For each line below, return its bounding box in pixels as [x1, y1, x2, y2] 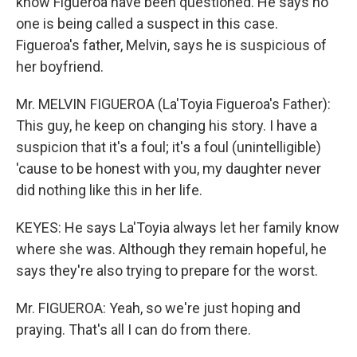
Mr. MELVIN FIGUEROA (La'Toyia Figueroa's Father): [16, 96, 331, 112]
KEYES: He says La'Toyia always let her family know [16, 219, 339, 236]
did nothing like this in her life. [16, 182, 202, 198]
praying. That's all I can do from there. [16, 321, 251, 338]
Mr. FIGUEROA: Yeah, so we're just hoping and [16, 300, 300, 316]
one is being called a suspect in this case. [16, 15, 278, 32]
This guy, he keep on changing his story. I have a [16, 117, 317, 134]
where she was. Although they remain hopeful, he [16, 241, 327, 257]
